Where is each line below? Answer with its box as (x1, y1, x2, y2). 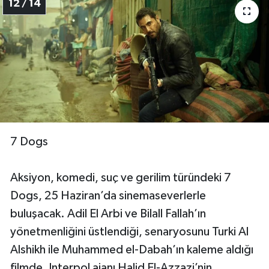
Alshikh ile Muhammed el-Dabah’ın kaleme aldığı (10, 243, 253, 256)
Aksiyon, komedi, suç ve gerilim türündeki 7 (10, 171, 231, 184)
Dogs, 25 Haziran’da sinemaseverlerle (10, 189, 206, 202)
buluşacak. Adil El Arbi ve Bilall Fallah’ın (10, 207, 206, 220)
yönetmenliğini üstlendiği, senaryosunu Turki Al (10, 225, 249, 238)
